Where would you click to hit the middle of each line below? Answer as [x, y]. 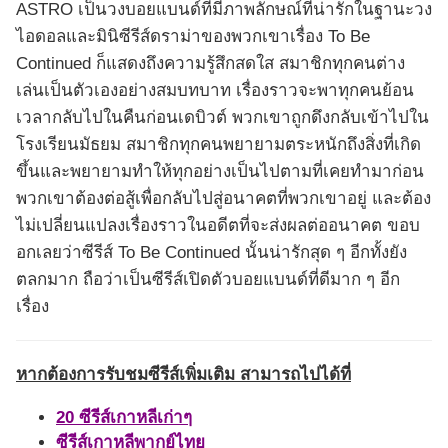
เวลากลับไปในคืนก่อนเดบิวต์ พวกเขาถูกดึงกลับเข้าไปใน [222, 118]
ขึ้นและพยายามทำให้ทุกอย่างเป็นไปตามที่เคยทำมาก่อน [220, 172]
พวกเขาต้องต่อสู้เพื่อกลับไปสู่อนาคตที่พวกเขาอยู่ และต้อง [223, 199]
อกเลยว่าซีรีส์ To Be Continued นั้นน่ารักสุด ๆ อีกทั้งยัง [211, 253]
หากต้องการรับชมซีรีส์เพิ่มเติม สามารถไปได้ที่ [183, 375]
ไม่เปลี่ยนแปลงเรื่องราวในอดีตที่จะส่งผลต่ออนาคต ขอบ [218, 226]
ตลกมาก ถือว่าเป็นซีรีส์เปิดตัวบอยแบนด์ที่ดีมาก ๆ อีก [208, 280]
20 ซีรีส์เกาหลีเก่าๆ [124, 418]
